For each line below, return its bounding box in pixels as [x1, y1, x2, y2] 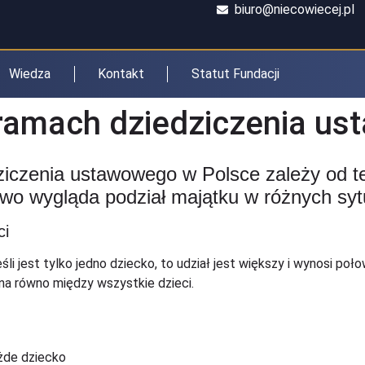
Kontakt [98, 66, 144, 81]
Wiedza [9, 66, 51, 81]
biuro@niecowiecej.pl [235, 2, 355, 17]
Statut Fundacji [191, 66, 279, 81]
